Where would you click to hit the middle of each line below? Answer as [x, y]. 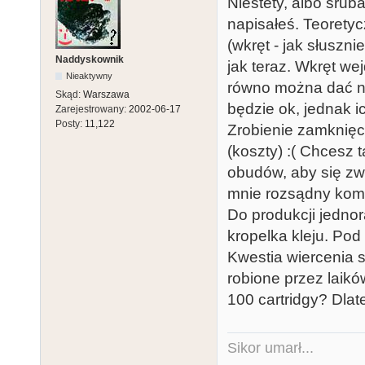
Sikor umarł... [270, 348]
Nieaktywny [90, 76]
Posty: [70, 124]
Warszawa [106, 95]
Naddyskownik [90, 60]
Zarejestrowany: [92, 110]
